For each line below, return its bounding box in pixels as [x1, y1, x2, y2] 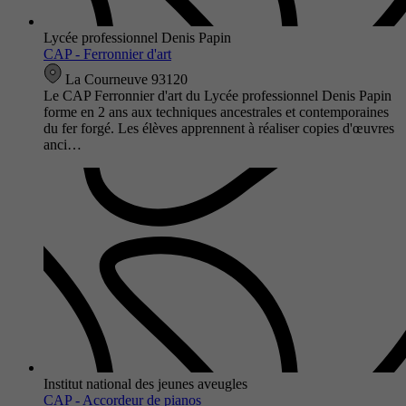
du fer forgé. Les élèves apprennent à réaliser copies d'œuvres [43, 120, 394, 136]
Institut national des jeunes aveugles [43, 375, 247, 391]
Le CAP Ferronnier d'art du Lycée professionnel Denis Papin [43, 87, 391, 103]
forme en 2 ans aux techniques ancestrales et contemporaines [43, 103, 389, 120]
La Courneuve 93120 [62, 71, 188, 87]
